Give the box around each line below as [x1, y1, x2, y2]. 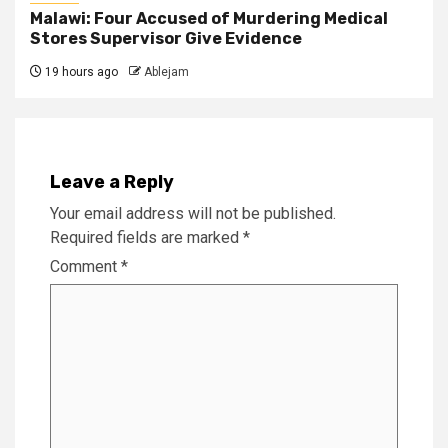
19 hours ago [42, 64, 118, 79]
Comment [50, 256, 121, 276]
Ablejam [144, 64, 189, 79]
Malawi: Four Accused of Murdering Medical [30, 8, 388, 28]
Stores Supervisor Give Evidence [30, 28, 302, 48]
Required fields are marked [50, 227, 243, 247]
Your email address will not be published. [50, 203, 336, 223]
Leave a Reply [50, 170, 174, 193]
